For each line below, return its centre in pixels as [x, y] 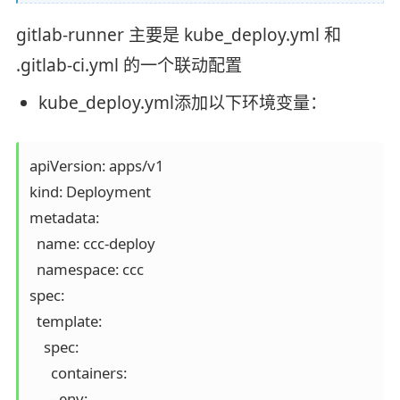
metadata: [64, 217]
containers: [79, 372]
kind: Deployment [90, 191]
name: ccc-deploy [92, 243]
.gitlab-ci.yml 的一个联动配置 [129, 65]
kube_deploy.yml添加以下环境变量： [182, 103]
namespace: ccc [86, 269]
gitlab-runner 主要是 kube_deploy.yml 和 [178, 34]
